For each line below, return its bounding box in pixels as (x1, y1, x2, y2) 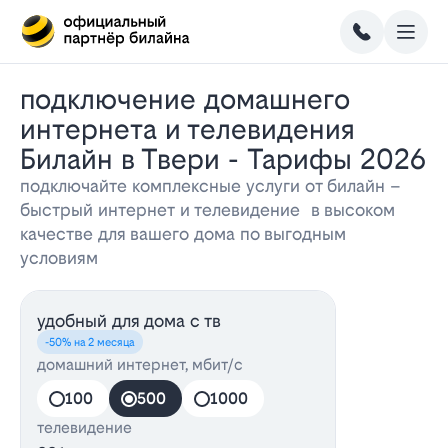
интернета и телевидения (20, 113, 355, 145)
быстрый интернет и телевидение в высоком (20, 199, 395, 220)
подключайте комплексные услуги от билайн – (20, 175, 401, 196)
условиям (20, 247, 98, 268)
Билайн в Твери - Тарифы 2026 (20, 143, 426, 175)
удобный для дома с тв (37, 310, 221, 331)
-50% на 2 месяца (45, 335, 135, 349)
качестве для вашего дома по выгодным (20, 223, 346, 244)
